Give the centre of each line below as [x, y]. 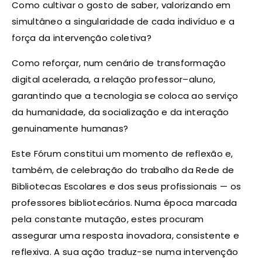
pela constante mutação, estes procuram [108, 219]
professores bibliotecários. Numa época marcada [125, 203]
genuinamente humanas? [70, 129]
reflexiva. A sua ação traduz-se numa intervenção [125, 252]
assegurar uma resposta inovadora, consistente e [126, 236]
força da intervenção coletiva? [82, 38]
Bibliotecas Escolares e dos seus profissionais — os [127, 187]
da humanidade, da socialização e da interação [120, 112]
